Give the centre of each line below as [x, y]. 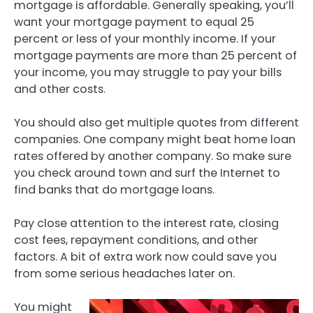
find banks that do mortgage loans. [114, 189]
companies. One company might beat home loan [155, 139]
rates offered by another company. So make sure [153, 156]
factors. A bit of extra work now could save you [145, 257]
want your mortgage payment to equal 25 [134, 22]
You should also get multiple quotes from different [156, 122]
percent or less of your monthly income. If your [145, 38]
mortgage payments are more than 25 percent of [155, 55]
